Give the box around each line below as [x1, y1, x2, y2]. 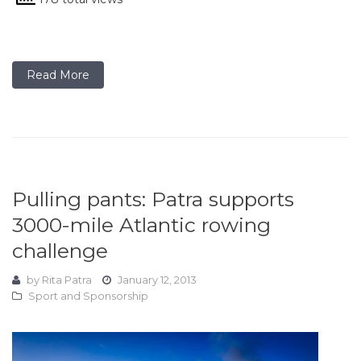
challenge [12, 239, 108, 263]
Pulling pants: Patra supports [12, 187, 294, 211]
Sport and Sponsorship [28, 289, 148, 302]
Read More [27, 68, 89, 82]
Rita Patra [42, 273, 92, 286]
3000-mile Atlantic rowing [12, 213, 271, 237]
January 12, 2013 [118, 273, 197, 286]
